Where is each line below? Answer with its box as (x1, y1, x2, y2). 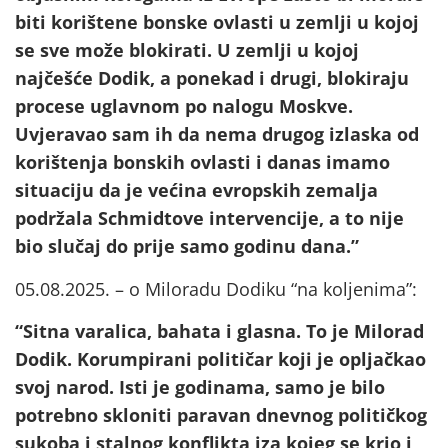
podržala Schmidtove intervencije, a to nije (15, 206, 404, 231)
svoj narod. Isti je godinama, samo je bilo (15, 374, 385, 399)
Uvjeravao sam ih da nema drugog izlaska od (15, 122, 419, 147)
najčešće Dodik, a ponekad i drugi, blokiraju (15, 66, 409, 91)
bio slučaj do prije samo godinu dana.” (15, 234, 359, 259)
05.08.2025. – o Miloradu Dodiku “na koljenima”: (15, 276, 417, 301)
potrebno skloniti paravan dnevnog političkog (15, 402, 427, 427)
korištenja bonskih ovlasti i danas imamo (15, 150, 390, 175)
